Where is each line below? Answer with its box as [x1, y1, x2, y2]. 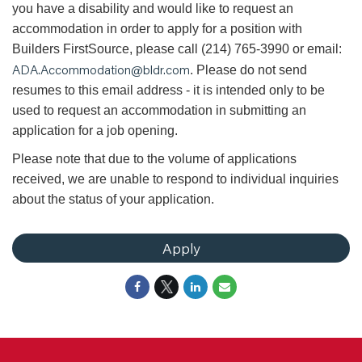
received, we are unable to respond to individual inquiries [12, 172, 339, 186]
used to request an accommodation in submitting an [12, 103, 306, 117]
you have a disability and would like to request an [12, 2, 293, 15]
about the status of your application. [12, 192, 214, 206]
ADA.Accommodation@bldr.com [12, 61, 190, 78]
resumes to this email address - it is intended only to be [12, 83, 325, 97]
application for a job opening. [12, 124, 178, 137]
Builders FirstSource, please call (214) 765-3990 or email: [12, 42, 342, 56]
